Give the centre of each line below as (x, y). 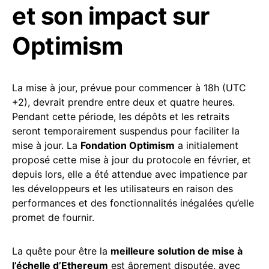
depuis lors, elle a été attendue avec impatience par (130, 174)
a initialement (207, 146)
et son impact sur (111, 16)
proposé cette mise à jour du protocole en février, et (131, 160)
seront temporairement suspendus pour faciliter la (126, 131)
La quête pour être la (61, 251)
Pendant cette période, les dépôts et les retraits (121, 117)
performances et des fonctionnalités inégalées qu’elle (133, 203)
